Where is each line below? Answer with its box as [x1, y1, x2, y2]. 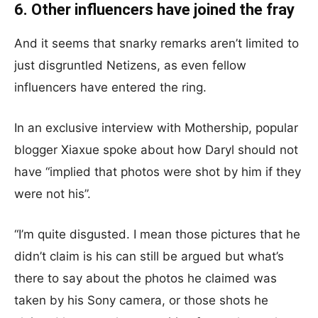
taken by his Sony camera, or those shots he [14, 293, 268, 307]
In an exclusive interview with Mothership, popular [14, 121, 298, 135]
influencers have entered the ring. [14, 80, 207, 94]
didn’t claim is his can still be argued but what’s [14, 249, 284, 263]
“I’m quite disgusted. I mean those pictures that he [14, 227, 300, 241]
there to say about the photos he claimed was [14, 271, 277, 285]
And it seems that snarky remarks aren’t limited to [14, 36, 299, 50]
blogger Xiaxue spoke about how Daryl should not [14, 143, 298, 157]
